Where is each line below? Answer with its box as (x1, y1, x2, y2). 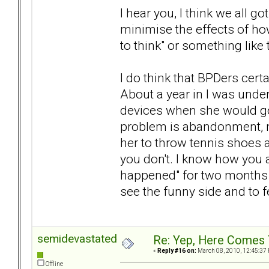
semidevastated (37, 232, 117, 246)
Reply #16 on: (157, 247, 196, 255)
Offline (44, 261, 63, 268)
